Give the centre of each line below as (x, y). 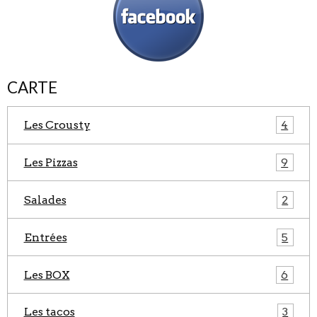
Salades (45, 200)
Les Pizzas (51, 162)
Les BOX (47, 275)
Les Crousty (57, 125)
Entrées (45, 237)
